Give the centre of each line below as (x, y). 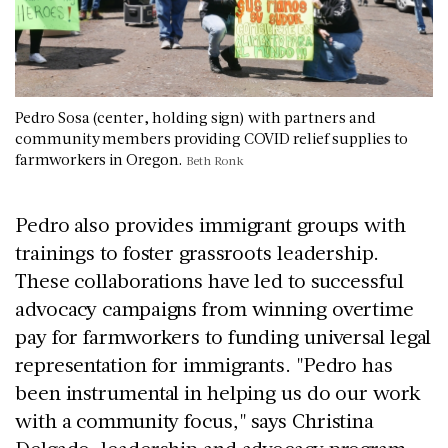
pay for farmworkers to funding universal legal (223, 335)
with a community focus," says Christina (195, 419)
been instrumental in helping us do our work (218, 391)
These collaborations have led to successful (209, 279)
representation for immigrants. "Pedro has (204, 363)
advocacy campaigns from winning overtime (214, 307)
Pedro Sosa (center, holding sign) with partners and (195, 116)
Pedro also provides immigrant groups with (210, 223)
